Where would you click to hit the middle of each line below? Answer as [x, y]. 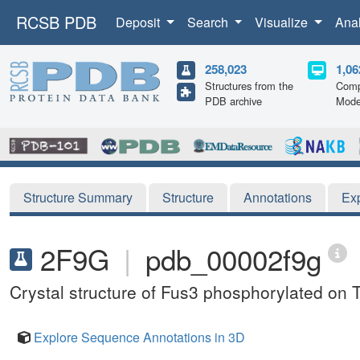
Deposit [139, 22]
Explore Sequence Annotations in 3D [139, 337]
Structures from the [249, 86]
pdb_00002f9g [233, 258]
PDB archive [233, 101]
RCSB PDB [56, 22]
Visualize [283, 22]
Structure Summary [78, 197]
